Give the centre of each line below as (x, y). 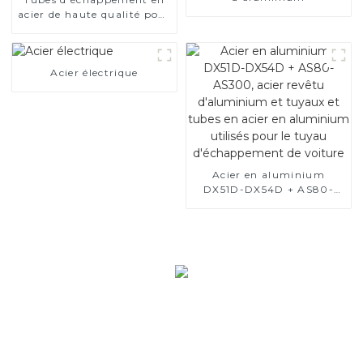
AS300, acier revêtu (269, 203)
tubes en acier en (269, 233)
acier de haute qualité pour (94, 14)
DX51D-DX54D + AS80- (269, 189)
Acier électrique (94, 72)
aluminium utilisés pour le (269, 247)
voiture (269, 276)
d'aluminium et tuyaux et (269, 218)
